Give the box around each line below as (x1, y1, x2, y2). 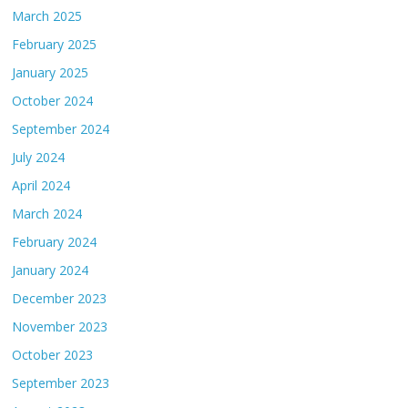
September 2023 (12, 373, 110, 392)
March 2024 (12, 204, 83, 222)
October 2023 (12, 345, 94, 363)
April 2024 (12, 176, 71, 194)
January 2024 (12, 260, 89, 279)
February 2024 (12, 232, 97, 250)
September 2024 (12, 119, 110, 138)
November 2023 (12, 317, 108, 335)
